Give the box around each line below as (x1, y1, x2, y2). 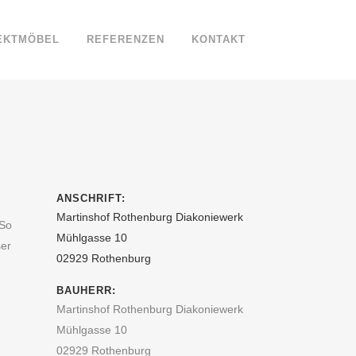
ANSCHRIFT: (56, 192, 126, 204)
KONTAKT (192, 33, 246, 45)
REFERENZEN (87, 33, 164, 45)
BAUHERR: (56, 284, 116, 296)
